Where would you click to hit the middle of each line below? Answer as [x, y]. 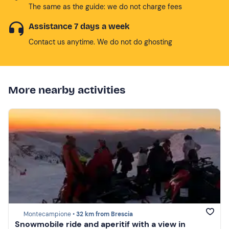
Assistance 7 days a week [79, 26]
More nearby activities [67, 90]
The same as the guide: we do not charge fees [105, 6]
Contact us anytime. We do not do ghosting [100, 42]
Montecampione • [50, 214]
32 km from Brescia [105, 214]
